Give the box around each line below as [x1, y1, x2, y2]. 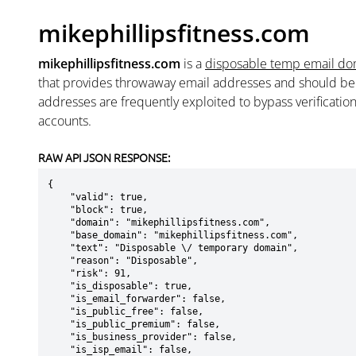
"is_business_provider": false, [48, 331, 70, 342]
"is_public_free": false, [48, 306, 70, 317]
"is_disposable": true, [48, 281, 70, 292]
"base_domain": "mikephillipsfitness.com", [48, 230, 70, 241]
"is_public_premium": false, [48, 319, 70, 330]
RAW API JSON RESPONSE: [38, 149, 170, 165]
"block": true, [48, 204, 70, 215]
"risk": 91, [48, 268, 70, 279]
